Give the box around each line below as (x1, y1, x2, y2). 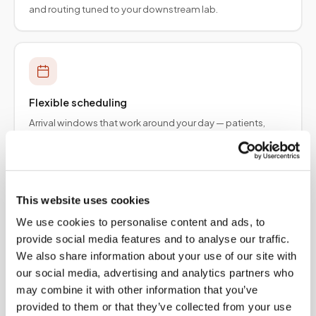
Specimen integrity (29, 224, 126, 237)
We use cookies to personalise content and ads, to (16, 216, 265, 229)
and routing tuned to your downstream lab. (29, 3, 218, 15)
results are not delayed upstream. (29, 260, 176, 272)
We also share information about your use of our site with (16, 250, 297, 262)
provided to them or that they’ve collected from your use (16, 300, 291, 313)
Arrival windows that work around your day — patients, (29, 116, 265, 128)
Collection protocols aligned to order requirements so (29, 245, 267, 257)
